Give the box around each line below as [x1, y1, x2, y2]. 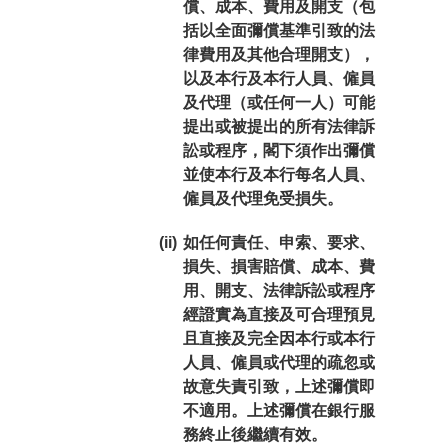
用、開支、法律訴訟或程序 [182, 282, 375, 299]
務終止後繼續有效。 [182, 426, 327, 443]
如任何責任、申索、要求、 [182, 234, 375, 251]
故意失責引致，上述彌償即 [182, 378, 375, 395]
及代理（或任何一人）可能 [182, 94, 375, 111]
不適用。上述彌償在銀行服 [182, 402, 375, 419]
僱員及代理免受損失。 [182, 190, 343, 207]
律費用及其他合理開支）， [182, 46, 375, 63]
